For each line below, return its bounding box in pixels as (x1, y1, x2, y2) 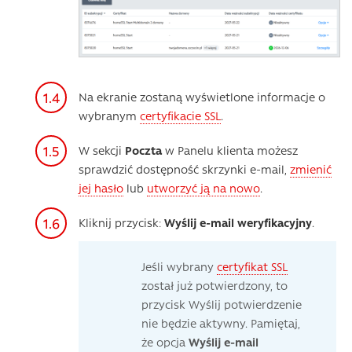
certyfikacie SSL (140, 108, 221, 124)
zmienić (290, 161, 332, 178)
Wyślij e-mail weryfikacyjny (164, 214, 312, 231)
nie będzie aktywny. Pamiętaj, (141, 315, 300, 332)
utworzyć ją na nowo (147, 180, 260, 196)
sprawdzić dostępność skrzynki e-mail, (79, 161, 290, 178)
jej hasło (79, 180, 123, 196)
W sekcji (79, 142, 125, 159)
